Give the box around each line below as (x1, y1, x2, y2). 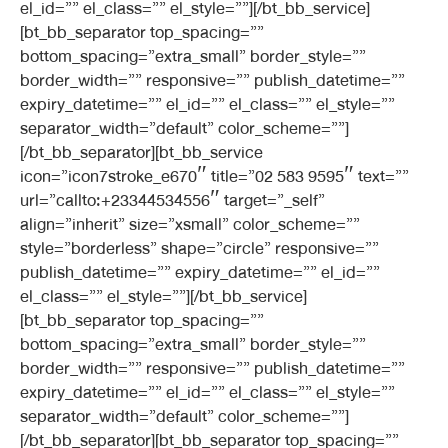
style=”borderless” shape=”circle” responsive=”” (20, 234, 379, 263)
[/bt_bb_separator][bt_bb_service (20, 138, 263, 167)
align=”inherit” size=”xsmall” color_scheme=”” (20, 210, 360, 239)
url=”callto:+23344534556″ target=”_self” (20, 186, 325, 215)
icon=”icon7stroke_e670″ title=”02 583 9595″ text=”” (20, 162, 409, 191)
